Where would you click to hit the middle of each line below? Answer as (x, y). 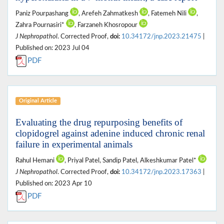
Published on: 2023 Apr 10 (54, 183)
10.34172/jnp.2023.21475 (161, 36)
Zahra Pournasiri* (41, 25)
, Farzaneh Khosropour (107, 25)
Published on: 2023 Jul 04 (52, 48)
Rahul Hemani (36, 160)
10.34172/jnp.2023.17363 (161, 172)
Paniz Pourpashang (43, 13)
